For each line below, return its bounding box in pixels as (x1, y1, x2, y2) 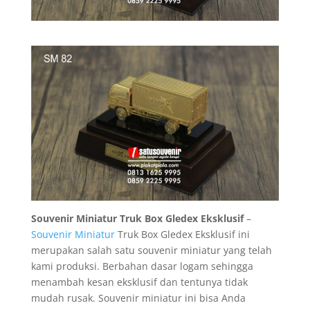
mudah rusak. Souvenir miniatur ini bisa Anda (30, 291, 246, 305)
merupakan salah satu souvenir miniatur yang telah (30, 244, 272, 257)
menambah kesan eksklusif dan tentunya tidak (30, 275, 248, 289)
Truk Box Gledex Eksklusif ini (114, 228, 250, 241)
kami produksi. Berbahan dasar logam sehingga (30, 259, 253, 273)
